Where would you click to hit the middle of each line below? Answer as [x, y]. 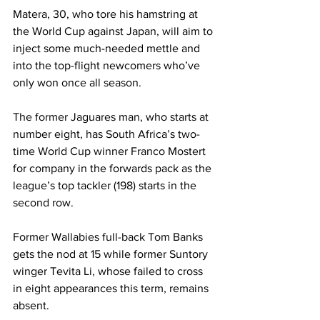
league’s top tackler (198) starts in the [106, 185]
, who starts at [176, 116]
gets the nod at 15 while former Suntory [112, 254]
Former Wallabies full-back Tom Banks [109, 236]
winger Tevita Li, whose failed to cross [109, 271]
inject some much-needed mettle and [108, 48]
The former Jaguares [66, 116]
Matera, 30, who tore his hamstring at [107, 14]
